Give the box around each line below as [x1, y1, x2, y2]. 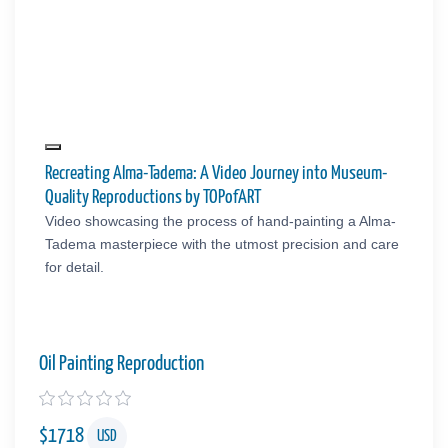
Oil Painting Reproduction [39, 353, 204, 374]
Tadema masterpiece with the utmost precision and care [44, 235, 399, 252]
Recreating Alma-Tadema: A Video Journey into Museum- [44, 163, 388, 183]
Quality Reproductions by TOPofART [44, 187, 261, 207]
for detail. [44, 258, 104, 275]
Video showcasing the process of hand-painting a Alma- [44, 212, 396, 229]
